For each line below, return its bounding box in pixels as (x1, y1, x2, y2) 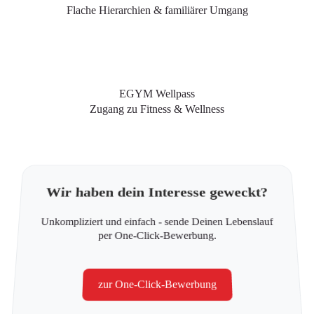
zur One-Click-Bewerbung (97, 278, 217, 290)
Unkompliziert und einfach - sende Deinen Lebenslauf (41, 216, 273, 228)
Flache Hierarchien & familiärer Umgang (66, 4, 248, 17)
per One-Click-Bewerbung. (97, 230, 217, 241)
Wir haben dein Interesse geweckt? (46, 184, 268, 200)
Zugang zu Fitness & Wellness (90, 102, 224, 115)
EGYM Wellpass (119, 87, 195, 100)
